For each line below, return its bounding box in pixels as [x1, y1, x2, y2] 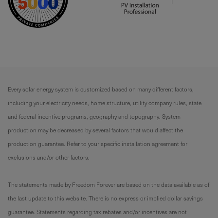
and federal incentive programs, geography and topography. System [8, 112, 181, 120]
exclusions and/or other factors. [8, 153, 90, 161]
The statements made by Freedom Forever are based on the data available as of [8, 181, 209, 188]
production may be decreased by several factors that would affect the [8, 126, 183, 134]
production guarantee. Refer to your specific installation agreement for [8, 140, 187, 147]
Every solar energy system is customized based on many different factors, [8, 85, 194, 93]
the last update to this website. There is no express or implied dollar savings [8, 194, 203, 202]
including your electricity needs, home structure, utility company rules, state [8, 99, 201, 107]
